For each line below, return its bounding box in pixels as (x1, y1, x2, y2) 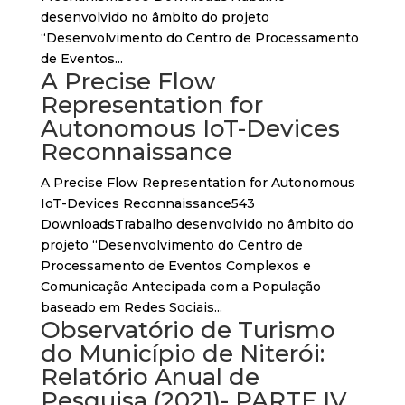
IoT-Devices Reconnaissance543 (40, 195, 255, 212)
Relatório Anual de (40, 363, 259, 391)
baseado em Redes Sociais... (40, 299, 222, 316)
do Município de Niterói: (40, 339, 325, 368)
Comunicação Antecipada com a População (40, 278, 321, 295)
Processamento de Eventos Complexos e (40, 258, 311, 274)
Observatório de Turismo (40, 316, 335, 344)
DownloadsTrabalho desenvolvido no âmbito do (40, 216, 353, 232)
